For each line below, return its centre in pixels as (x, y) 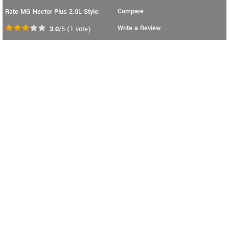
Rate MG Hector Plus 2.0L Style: (52, 12)
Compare (131, 12)
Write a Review (139, 28)
